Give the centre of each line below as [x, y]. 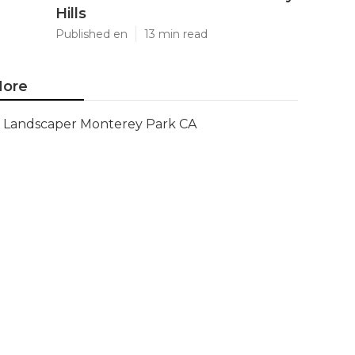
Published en [92, 34]
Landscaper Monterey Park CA [100, 124]
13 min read [176, 34]
